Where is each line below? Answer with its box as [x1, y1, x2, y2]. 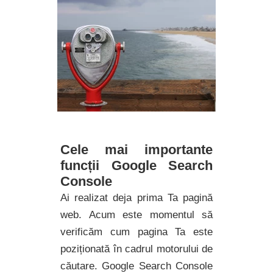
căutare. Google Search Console [60, 260, 213, 272]
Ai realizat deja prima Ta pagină [60, 192, 213, 204]
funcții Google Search [60, 158, 213, 173]
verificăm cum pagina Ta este [60, 226, 213, 238]
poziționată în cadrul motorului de [60, 243, 213, 255]
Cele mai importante [60, 142, 213, 157]
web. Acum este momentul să [60, 209, 213, 221]
